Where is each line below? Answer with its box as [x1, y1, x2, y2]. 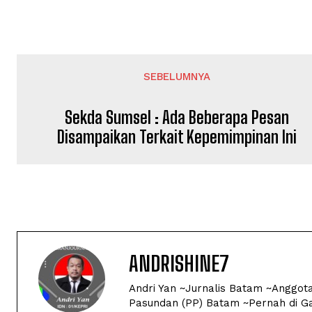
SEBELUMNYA [143, 70, 211, 83]
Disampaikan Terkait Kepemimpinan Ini [57, 127, 297, 147]
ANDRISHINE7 [129, 251, 229, 276]
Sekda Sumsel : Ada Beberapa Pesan [65, 107, 290, 127]
